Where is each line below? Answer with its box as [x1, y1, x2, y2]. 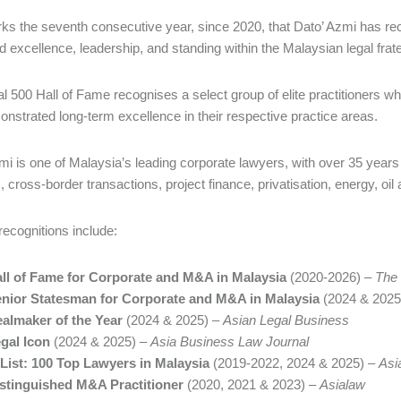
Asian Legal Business [223, 312, 349, 328]
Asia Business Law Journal [150, 334, 309, 349]
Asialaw [320, 377, 365, 392]
